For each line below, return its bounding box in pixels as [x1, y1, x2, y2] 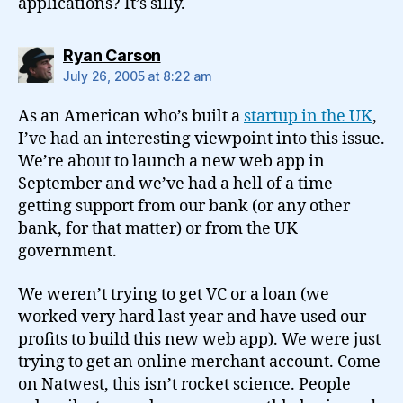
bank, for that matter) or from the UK [18, 219, 298, 239]
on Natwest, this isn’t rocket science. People [18, 373, 351, 395]
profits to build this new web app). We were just [18, 328, 381, 350]
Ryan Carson [63, 46, 161, 65]
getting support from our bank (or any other [18, 196, 350, 217]
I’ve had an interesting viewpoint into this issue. [18, 129, 385, 149]
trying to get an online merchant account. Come [18, 351, 381, 372]
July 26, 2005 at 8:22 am [63, 68, 212, 84]
